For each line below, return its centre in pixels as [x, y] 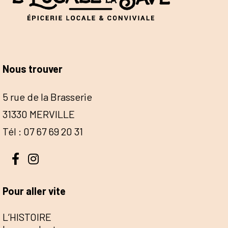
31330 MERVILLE [39, 114]
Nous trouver [33, 68]
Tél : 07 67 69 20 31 [43, 132]
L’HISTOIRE [27, 217]
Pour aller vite [34, 191]
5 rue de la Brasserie [47, 97]
